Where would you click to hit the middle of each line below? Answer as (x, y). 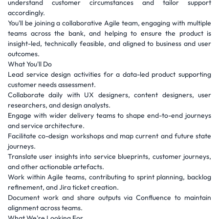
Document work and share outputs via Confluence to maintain (109, 197)
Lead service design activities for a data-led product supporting (109, 74)
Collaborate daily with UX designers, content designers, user (109, 95)
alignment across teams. (45, 208)
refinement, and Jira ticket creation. (63, 187)
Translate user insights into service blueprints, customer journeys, (109, 156)
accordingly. (26, 13)
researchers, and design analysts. (59, 105)
